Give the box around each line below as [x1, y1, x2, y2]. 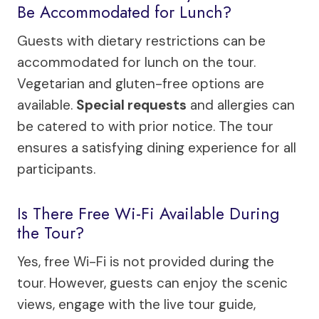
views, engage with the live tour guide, [17, 295, 256, 313]
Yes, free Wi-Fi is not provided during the [17, 252, 274, 271]
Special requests [76, 95, 187, 114]
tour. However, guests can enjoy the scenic [17, 273, 288, 292]
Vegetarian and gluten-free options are [17, 74, 264, 93]
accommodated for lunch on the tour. [17, 53, 256, 71]
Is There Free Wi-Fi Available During [17, 202, 279, 226]
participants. [17, 159, 95, 178]
